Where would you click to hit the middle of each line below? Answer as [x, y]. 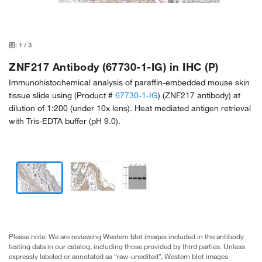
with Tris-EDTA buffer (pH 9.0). [65, 121]
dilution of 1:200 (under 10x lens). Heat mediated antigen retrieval [130, 108]
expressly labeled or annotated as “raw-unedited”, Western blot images [118, 256]
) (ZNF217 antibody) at [199, 95]
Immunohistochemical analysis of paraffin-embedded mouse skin [129, 82]
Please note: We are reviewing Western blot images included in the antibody [126, 236]
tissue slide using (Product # [62, 95]
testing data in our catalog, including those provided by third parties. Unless [127, 246]
